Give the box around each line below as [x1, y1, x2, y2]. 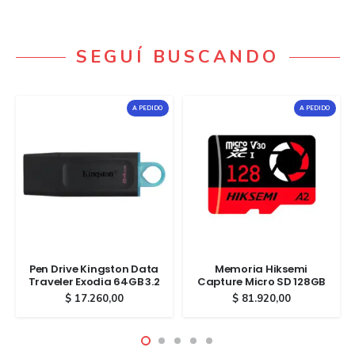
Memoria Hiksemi [214, 261, 308, 277]
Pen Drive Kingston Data [29, 261, 159, 277]
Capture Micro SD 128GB [197, 274, 326, 290]
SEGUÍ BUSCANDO [76, 44, 279, 69]
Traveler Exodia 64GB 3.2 [28, 274, 160, 290]
